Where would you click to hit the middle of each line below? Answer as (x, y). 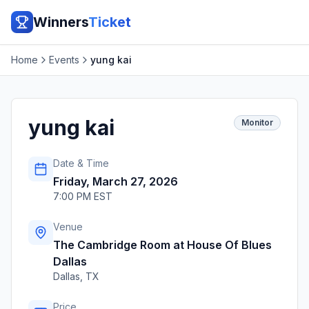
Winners (61, 22)
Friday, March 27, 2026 (116, 181)
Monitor (257, 122)
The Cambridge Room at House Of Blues (162, 245)
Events (64, 60)
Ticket (110, 22)
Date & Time (81, 163)
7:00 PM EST (83, 196)
